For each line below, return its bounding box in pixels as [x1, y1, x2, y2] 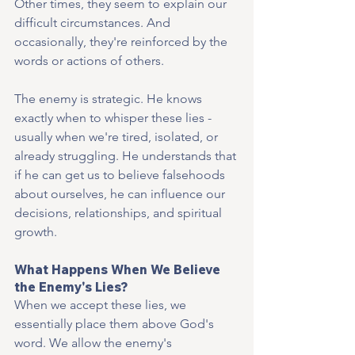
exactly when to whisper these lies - [14, 109, 215, 125]
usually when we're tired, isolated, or [14, 128, 221, 144]
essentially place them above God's [14, 315, 217, 331]
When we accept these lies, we [14, 296, 189, 312]
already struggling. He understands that [14, 147, 239, 163]
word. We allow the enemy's [14, 334, 175, 350]
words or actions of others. [14, 52, 164, 68]
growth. [14, 223, 57, 239]
